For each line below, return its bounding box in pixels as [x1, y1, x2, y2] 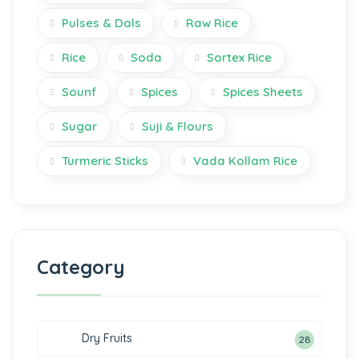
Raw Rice [186, 15, 238, 30]
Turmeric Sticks [62, 153, 148, 168]
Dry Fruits [82, 331, 132, 345]
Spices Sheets [223, 84, 303, 99]
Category [37, 255, 125, 279]
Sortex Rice [207, 50, 272, 65]
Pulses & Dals [62, 15, 141, 30]
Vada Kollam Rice [193, 153, 297, 168]
